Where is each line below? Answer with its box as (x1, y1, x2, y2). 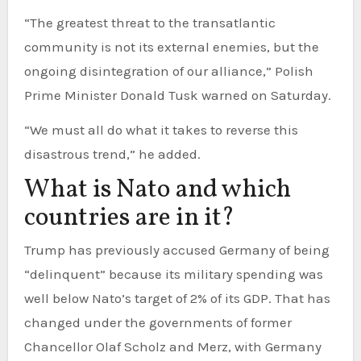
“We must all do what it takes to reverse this (23, 121, 298, 138)
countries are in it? (23, 200, 234, 236)
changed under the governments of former (23, 314, 292, 331)
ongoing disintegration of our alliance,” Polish (23, 62, 313, 79)
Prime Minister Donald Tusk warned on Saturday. (23, 86, 331, 103)
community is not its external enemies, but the (23, 38, 319, 55)
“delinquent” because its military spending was (23, 266, 323, 283)
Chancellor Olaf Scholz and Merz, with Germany (23, 338, 322, 355)
